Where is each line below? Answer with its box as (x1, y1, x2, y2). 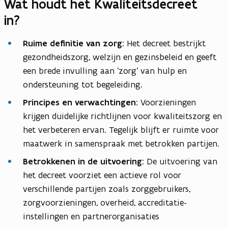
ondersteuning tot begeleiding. (23, 79, 142, 91)
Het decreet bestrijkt (124, 38, 206, 49)
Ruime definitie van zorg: (23, 38, 124, 49)
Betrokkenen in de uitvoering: (23, 156, 144, 167)
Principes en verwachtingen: (23, 97, 138, 108)
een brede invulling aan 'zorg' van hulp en (23, 65, 187, 77)
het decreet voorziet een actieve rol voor (23, 169, 181, 181)
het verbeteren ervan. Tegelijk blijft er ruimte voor (23, 124, 219, 136)
